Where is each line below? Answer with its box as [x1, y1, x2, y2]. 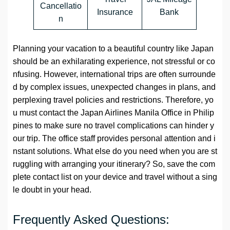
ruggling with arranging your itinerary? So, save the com [13, 160, 215, 169]
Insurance [97, 8, 133, 17]
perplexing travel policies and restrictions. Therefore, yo [13, 95, 214, 105]
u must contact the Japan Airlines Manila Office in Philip [13, 108, 214, 118]
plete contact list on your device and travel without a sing [13, 172, 217, 182]
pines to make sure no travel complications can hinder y [13, 121, 214, 130]
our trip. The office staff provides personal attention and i [13, 134, 216, 143]
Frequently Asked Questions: [13, 213, 169, 227]
